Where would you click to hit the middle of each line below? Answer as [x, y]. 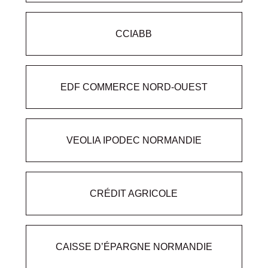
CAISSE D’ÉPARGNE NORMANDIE [134, 246]
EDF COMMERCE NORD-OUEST [134, 87]
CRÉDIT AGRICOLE [134, 193]
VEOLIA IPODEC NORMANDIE [134, 140]
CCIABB [134, 33]
